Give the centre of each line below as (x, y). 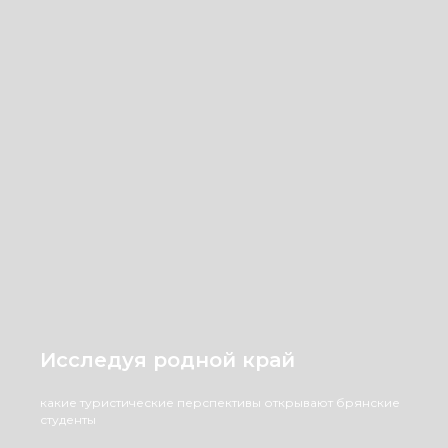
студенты (68, 419)
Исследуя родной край (167, 360)
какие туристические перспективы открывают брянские (220, 402)
